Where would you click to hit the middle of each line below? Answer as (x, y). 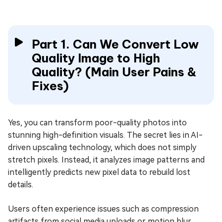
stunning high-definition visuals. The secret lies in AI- (105, 135)
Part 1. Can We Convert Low (115, 44)
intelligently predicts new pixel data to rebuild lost (99, 172)
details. (21, 184)
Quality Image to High (96, 58)
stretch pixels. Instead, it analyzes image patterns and (106, 160)
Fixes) (50, 85)
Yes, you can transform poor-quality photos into (97, 122)
